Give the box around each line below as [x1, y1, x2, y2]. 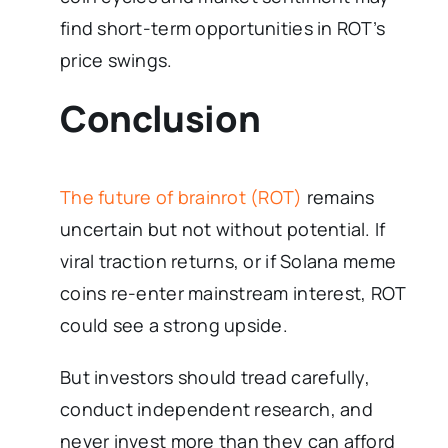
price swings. [60, 47, 173, 72]
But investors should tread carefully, [60, 365, 370, 390]
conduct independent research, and [60, 397, 373, 422]
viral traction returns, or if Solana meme [60, 249, 397, 274]
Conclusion [60, 93, 261, 143]
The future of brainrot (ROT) [60, 185, 303, 210]
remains [302, 185, 375, 210]
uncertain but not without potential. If [60, 217, 386, 242]
